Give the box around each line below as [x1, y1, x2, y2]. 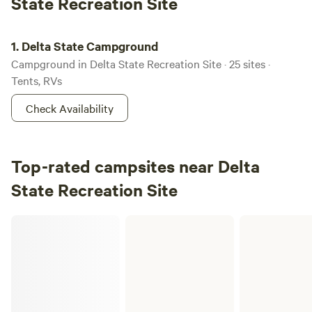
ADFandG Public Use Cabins [10, 213, 134, 227]
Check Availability [26, 100, 114, 116]
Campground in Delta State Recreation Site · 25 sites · [11, 56, 270, 71]
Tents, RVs [11, 72, 62, 88]
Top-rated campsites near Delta [11, 155, 260, 177]
